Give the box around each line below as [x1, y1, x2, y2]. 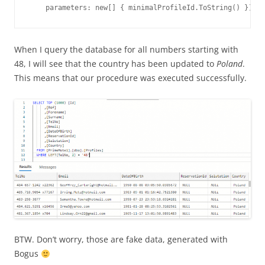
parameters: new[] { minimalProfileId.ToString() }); [29, 4, 257, 12]
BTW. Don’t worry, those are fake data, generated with [14, 234, 228, 245]
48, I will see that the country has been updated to [14, 58, 216, 70]
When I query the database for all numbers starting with [14, 44, 238, 56]
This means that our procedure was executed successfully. [14, 72, 247, 84]
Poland [216, 58, 243, 70]
